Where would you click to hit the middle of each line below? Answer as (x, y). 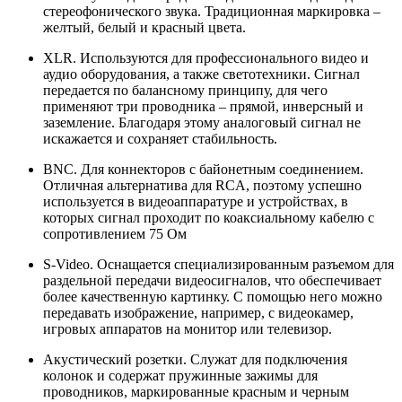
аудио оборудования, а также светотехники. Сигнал (201, 74)
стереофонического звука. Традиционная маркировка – (212, 12)
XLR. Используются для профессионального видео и (206, 58)
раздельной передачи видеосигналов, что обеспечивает (212, 281)
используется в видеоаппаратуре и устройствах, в (196, 202)
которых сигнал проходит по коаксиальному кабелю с (209, 218)
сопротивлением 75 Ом (115, 234)
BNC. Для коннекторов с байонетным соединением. (203, 170)
